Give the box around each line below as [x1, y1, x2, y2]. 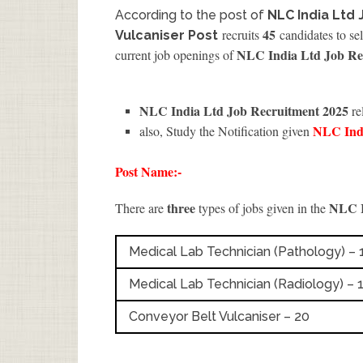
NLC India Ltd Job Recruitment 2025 [139, 100, 352, 120]
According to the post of [115, 6, 267, 23]
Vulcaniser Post [115, 27, 218, 43]
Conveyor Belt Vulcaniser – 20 [129, 308, 310, 324]
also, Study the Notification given [139, 122, 314, 139]
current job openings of [115, 45, 237, 63]
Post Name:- [115, 161, 181, 181]
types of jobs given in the [199, 199, 329, 216]
